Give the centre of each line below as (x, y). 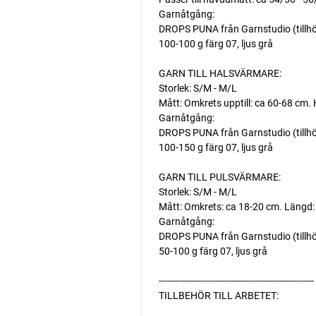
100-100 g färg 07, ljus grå (215, 44)
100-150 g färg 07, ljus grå (215, 147)
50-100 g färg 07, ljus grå (213, 251)
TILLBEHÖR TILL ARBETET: (218, 296)
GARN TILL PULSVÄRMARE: (219, 177)
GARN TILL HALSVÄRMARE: (220, 73)
